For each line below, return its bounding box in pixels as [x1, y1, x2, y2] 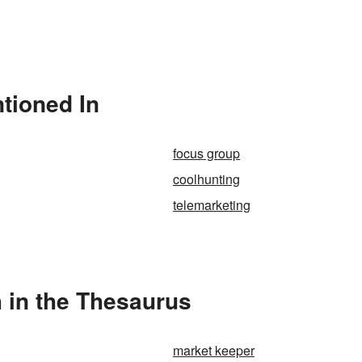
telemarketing [173, 196, 250, 214]
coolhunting [173, 170, 240, 188]
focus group [173, 144, 240, 162]
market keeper [173, 341, 255, 360]
